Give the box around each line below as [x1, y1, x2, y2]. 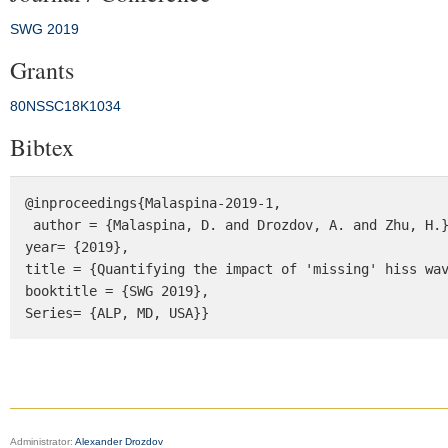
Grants [10, 54, 74, 86]
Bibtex [10, 131, 74, 163]
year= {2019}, [25, 239, 129, 255]
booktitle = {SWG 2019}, [25, 283, 217, 299]
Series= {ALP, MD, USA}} [25, 305, 209, 321]
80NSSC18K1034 [10, 98, 121, 114]
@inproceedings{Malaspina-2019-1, [25, 195, 281, 211]
